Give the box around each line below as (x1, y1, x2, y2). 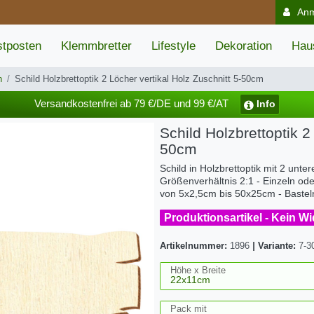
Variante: (255, 240, 299, 251)
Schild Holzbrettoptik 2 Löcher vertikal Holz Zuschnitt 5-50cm (15, 74, 264, 85)
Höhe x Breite (170, 265, 226, 275)
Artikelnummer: (160, 240, 230, 251)
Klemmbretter (61, 39, 132, 53)
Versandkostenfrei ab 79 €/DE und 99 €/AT (34, 97, 228, 110)
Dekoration (215, 39, 272, 53)
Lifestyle (151, 39, 196, 53)
